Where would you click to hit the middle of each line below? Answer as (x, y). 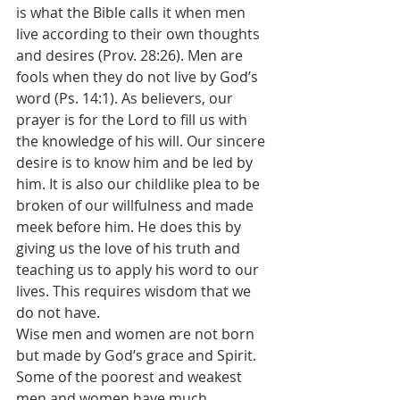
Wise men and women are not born (137, 334)
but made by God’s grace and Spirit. (138, 355)
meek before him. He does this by (130, 227)
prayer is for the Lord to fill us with (133, 120)
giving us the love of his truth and (130, 248)
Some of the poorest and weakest (131, 377)
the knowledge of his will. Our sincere (142, 141)
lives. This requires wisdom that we (135, 291)
